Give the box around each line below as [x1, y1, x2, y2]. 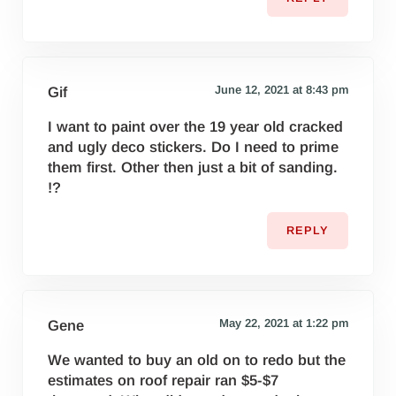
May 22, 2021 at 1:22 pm [218, 316, 348, 331]
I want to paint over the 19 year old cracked [48, 118, 344, 136]
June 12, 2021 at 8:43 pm [214, 83, 348, 97]
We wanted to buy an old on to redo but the [48, 352, 346, 369]
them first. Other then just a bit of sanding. [48, 159, 339, 177]
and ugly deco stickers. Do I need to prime [48, 139, 339, 156]
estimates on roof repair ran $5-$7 [48, 372, 279, 390]
